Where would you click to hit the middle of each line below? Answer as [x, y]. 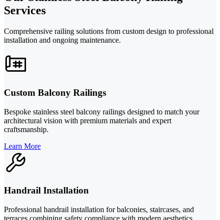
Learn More [22, 146]
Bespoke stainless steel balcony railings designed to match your [102, 111]
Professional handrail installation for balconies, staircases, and [99, 210]
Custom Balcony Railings [55, 93]
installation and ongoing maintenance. [62, 40]
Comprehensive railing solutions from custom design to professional [109, 31]
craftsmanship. [26, 129]
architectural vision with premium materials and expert [88, 120]
